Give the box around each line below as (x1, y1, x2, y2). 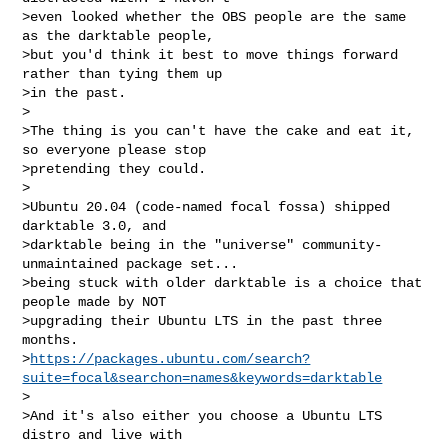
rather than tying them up (22, 65, 223, 82)
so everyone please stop (22, 141, 207, 158)
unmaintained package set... (22, 255, 239, 272)
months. (22, 331, 79, 348)
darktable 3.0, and (22, 217, 167, 234)
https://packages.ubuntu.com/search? (30, 350, 311, 367)
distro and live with (22, 426, 183, 443)
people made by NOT (22, 293, 167, 310)
